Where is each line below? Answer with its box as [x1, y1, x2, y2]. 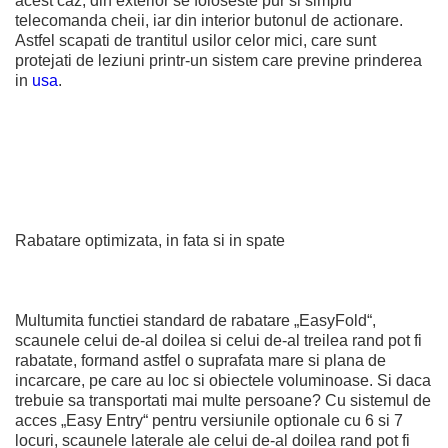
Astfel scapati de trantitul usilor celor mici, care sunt [15, 32, 376, 49]
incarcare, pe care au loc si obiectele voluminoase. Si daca [15, 372, 431, 389]
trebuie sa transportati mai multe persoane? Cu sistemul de [15, 392, 431, 409]
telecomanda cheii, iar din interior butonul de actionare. [15, 12, 403, 29]
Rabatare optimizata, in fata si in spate [15, 232, 285, 249]
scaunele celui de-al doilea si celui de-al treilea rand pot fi [15, 332, 422, 349]
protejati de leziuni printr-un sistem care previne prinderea [15, 52, 422, 69]
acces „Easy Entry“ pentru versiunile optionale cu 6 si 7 [15, 412, 403, 429]
